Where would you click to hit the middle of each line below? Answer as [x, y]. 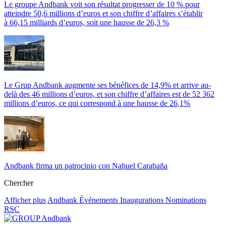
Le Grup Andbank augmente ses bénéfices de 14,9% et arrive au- [107, 85]
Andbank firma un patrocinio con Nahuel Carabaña [86, 166]
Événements [100, 200]
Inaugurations [143, 200]
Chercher [19, 183]
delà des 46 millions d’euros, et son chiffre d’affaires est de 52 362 [109, 94]
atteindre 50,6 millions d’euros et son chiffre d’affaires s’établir [103, 14]
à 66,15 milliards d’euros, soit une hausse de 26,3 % [87, 23]
